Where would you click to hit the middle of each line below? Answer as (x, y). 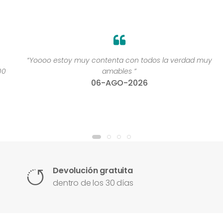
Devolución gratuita (93, 171)
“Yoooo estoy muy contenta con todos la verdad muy (111, 60)
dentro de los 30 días (93, 183)
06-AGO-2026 (111, 83)
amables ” (111, 71)
